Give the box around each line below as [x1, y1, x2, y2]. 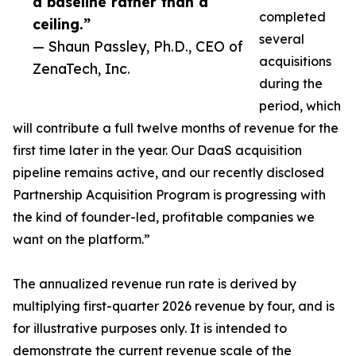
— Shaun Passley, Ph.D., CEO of [33, 37, 243, 55]
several [259, 31, 304, 47]
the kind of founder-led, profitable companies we [13, 209, 315, 225]
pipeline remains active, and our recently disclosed [13, 164, 324, 180]
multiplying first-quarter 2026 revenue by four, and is [13, 298, 335, 314]
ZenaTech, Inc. [33, 60, 130, 77]
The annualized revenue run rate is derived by [13, 276, 296, 292]
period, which [259, 98, 341, 114]
